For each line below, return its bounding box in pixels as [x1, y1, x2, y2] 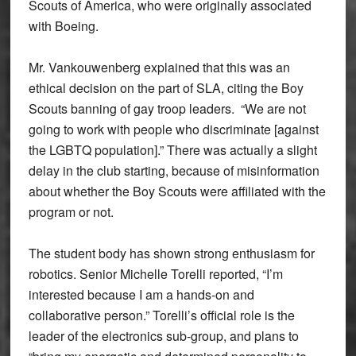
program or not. [28, 203, 114, 221]
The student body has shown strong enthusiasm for [28, 244, 315, 262]
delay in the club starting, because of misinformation [28, 161, 319, 180]
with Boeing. [28, 17, 99, 35]
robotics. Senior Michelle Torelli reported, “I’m [28, 265, 283, 283]
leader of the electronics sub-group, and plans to [28, 327, 299, 345]
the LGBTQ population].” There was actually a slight [28, 141, 317, 159]
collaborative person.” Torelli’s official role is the [28, 306, 295, 324]
